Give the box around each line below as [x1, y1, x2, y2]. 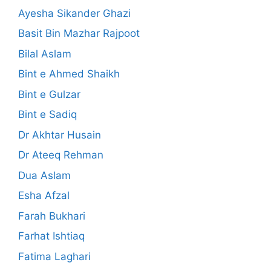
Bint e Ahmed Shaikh [18, 68, 120, 80]
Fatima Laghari [18, 250, 91, 263]
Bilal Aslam [18, 47, 71, 60]
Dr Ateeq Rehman [18, 149, 103, 162]
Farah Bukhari [18, 209, 85, 222]
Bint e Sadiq [18, 108, 77, 121]
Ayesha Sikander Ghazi [18, 7, 131, 19]
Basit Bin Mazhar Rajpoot [18, 27, 140, 40]
